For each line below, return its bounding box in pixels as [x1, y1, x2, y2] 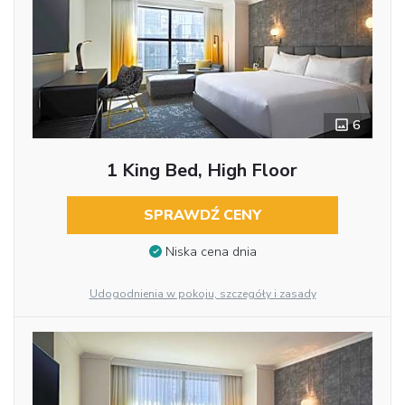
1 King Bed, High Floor [107, 157, 298, 183]
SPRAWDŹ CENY [143, 204, 261, 225]
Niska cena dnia [165, 243, 257, 261]
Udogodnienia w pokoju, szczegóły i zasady [89, 287, 316, 302]
